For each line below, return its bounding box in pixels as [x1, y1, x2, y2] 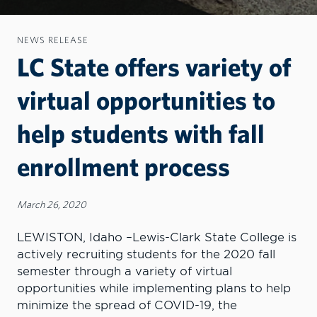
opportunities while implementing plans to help [17, 281, 291, 295]
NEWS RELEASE [17, 34, 88, 45]
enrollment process [17, 151, 230, 181]
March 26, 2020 [17, 197, 86, 210]
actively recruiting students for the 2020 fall [17, 247, 275, 261]
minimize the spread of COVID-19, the [17, 298, 237, 312]
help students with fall [17, 117, 265, 148]
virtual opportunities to [17, 84, 275, 115]
